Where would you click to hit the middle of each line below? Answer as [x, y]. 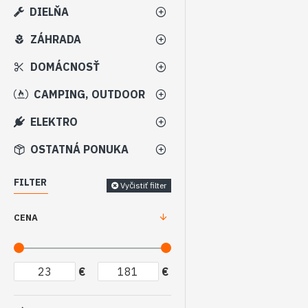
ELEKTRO [54, 122]
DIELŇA [49, 12]
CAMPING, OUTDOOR [89, 94]
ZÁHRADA [56, 39]
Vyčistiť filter [143, 185]
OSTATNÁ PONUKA [79, 149]
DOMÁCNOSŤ [65, 67]
